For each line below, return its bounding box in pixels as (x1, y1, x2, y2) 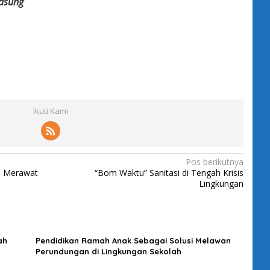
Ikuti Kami (33, 105, 68, 116)
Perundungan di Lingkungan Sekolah (35, 246, 181, 256)
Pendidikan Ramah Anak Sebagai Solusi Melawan (35, 235, 231, 245)
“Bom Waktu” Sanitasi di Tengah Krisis (94, 166, 243, 178)
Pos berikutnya (185, 155, 243, 168)
